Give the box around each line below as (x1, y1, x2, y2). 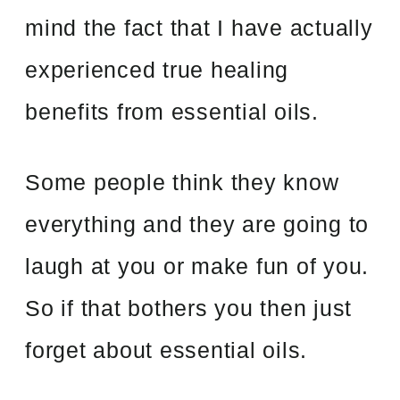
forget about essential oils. (25, 337, 308, 362)
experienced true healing (25, 56, 289, 82)
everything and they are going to (25, 211, 370, 237)
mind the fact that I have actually (25, 14, 373, 40)
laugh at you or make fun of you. (25, 253, 370, 279)
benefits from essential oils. (25, 98, 319, 124)
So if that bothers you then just (25, 295, 353, 321)
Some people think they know (25, 169, 339, 195)
